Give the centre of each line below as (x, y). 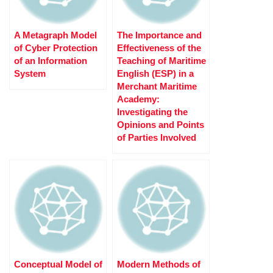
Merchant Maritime (157, 87)
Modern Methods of (159, 264)
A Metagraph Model (55, 35)
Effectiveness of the (159, 48)
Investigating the (152, 112)
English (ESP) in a (155, 74)
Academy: (138, 99)
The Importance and (159, 35)
